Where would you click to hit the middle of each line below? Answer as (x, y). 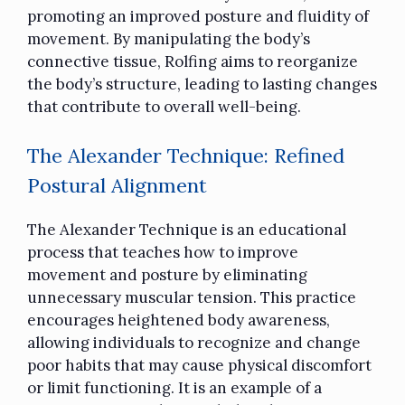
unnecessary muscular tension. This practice (192, 298)
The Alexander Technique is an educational (187, 230)
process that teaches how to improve (163, 253)
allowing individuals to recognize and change (194, 343)
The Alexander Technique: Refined (186, 156)
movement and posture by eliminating (167, 275)
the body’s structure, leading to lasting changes (202, 84)
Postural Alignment (117, 186)
